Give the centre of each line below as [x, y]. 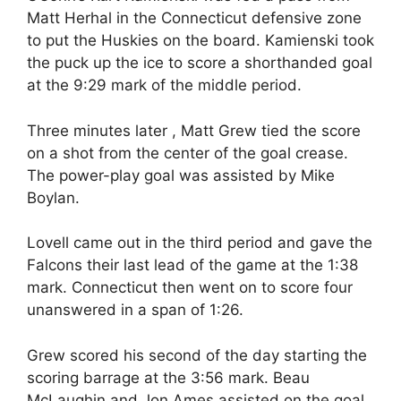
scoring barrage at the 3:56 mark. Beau [168, 377]
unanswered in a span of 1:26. [135, 310]
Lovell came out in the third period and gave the [200, 243]
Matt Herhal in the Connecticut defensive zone [194, 18]
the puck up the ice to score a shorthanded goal [200, 63]
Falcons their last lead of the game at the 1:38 [192, 265]
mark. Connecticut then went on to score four [190, 287]
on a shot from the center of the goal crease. [188, 153]
